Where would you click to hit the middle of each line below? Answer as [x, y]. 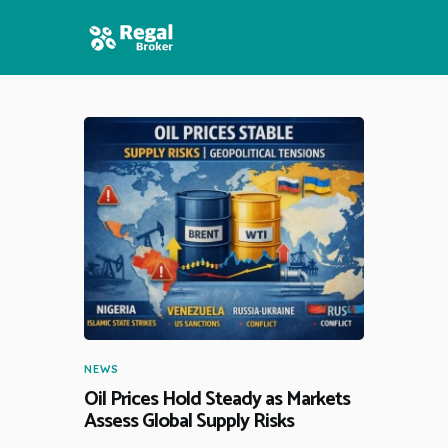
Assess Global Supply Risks [189, 422]
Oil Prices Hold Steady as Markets [217, 400]
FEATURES [131, 167]
